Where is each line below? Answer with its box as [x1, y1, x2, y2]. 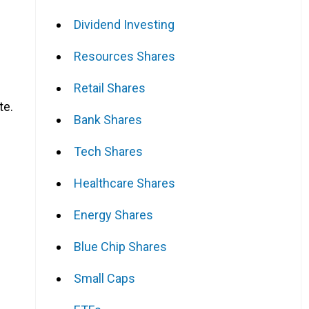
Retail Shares [74, 80, 146, 95]
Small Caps [74, 270, 135, 286]
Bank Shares [74, 112, 142, 127]
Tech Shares [74, 143, 143, 159]
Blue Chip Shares [74, 239, 167, 254]
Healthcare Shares [74, 175, 175, 190]
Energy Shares [74, 207, 153, 222]
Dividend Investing [74, 17, 175, 32]
